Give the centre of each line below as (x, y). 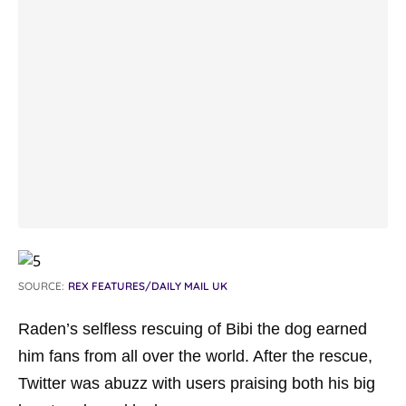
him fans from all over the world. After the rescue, (195, 356)
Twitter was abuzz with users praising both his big (197, 383)
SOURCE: (41, 286)
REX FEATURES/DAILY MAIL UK (148, 286)
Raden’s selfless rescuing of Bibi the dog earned (193, 329)
